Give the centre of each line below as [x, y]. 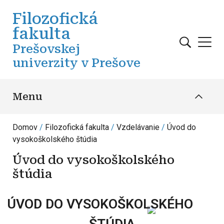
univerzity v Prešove [76, 63]
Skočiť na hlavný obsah [149, 5]
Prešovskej [46, 49]
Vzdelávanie [138, 127]
